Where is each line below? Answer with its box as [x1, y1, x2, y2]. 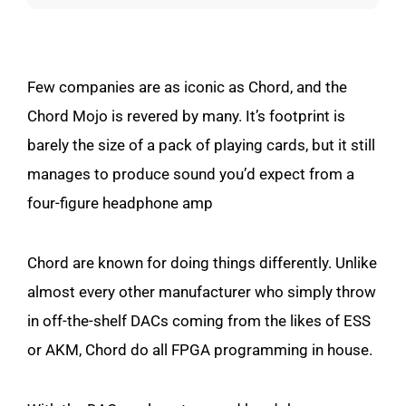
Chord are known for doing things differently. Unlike [27, 254, 377, 272]
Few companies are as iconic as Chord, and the [27, 78, 347, 96]
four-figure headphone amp [27, 194, 213, 212]
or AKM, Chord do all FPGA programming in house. [27, 341, 372, 359]
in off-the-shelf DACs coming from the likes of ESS [27, 312, 371, 330]
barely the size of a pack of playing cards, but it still [27, 136, 375, 154]
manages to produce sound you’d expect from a [27, 165, 354, 183]
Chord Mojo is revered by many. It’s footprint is [27, 107, 345, 125]
